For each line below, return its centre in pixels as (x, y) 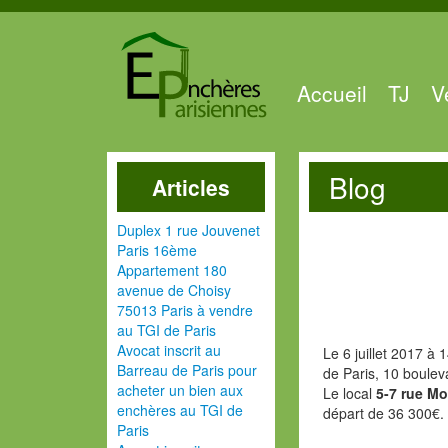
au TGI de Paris (166, 330)
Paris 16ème (157, 250)
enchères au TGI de (180, 410)
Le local (350, 393)
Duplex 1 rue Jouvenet (188, 230)
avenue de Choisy (174, 290)
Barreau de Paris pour (187, 370)
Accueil (332, 92)
